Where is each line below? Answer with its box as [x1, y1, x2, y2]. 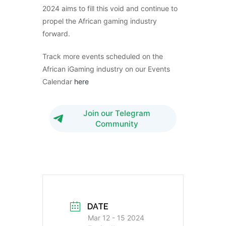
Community [95, 119, 138, 129]
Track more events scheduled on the [42, 51, 163, 61]
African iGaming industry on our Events [42, 64, 170, 73]
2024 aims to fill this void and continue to [42, 4, 178, 13]
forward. [42, 29, 70, 38]
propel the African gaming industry [42, 16, 157, 25]
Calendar [42, 77, 74, 86]
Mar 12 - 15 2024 [88, 213, 144, 222]
